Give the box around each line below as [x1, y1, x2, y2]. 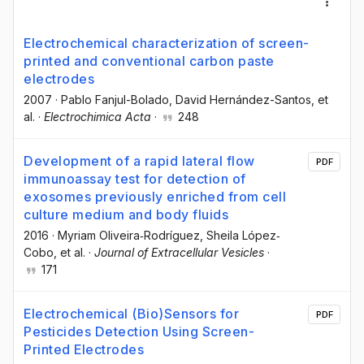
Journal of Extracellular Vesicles [94, 245, 264, 260]
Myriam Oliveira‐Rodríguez [58, 228, 200, 243]
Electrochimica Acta [44, 110, 151, 123]
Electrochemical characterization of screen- [24, 35, 310, 51]
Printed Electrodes [24, 341, 144, 358]
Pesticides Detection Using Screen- [24, 323, 254, 340]
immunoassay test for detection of [24, 171, 246, 188]
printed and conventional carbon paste [24, 53, 275, 69]
